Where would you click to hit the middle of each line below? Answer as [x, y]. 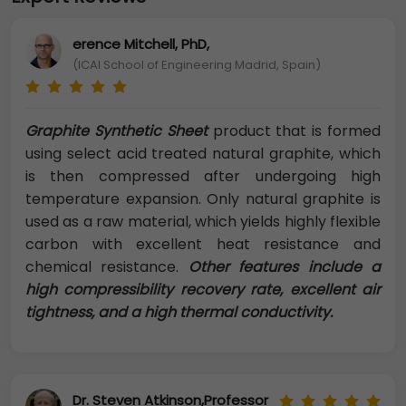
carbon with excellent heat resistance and [203, 245]
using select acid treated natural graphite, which [203, 154]
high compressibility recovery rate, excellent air [203, 290]
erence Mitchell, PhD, [141, 43]
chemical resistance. [107, 267]
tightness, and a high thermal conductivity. [179, 313]
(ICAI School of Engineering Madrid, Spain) [197, 64]
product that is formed [294, 131]
